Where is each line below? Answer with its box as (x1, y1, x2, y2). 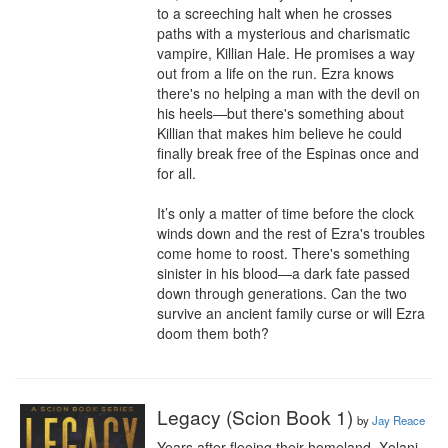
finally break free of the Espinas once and (157, 143, 419, 163)
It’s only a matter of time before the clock (157, 203, 414, 223)
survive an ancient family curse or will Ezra (157, 303, 425, 323)
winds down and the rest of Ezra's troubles (157, 223, 425, 243)
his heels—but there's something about (157, 103, 404, 123)
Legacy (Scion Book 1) (157, 403, 353, 430)
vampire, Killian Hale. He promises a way (157, 43, 415, 63)
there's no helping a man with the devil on (157, 83, 420, 103)
